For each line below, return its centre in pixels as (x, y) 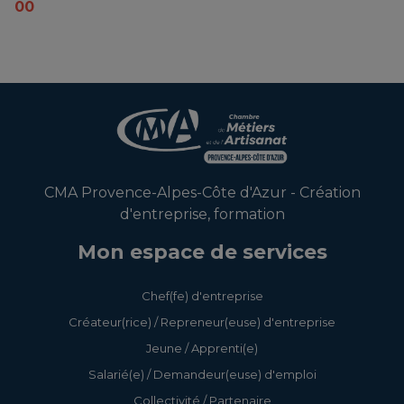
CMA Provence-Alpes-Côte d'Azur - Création (202, 193)
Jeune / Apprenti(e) (202, 349)
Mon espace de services (202, 252)
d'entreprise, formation (202, 215)
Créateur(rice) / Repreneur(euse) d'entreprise (202, 322)
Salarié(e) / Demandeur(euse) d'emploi (202, 375)
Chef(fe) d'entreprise (202, 296)
